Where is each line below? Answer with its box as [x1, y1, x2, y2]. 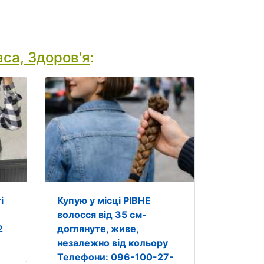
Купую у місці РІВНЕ [57, 194, 151, 206]
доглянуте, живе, [57, 223, 138, 235]
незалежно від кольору [57, 237, 168, 249]
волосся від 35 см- [57, 209, 147, 220]
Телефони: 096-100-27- [57, 251, 174, 263]
